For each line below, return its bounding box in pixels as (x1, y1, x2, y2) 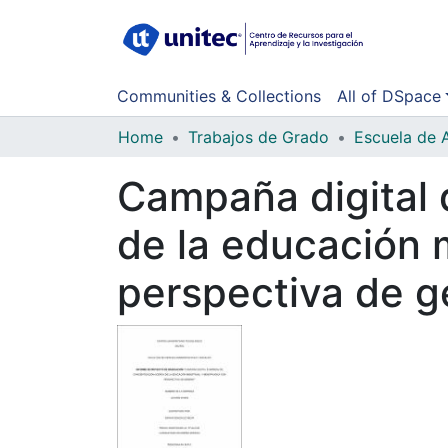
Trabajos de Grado (188, 126, 329, 147)
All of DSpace (337, 85, 441, 106)
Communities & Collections (117, 85, 321, 106)
